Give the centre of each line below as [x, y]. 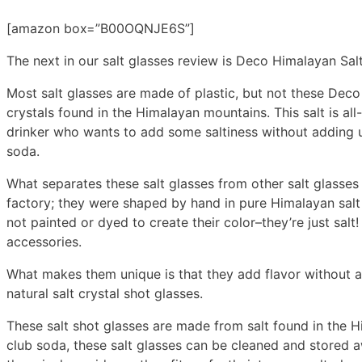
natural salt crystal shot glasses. [105, 294]
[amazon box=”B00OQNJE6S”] [101, 29]
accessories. [44, 242]
